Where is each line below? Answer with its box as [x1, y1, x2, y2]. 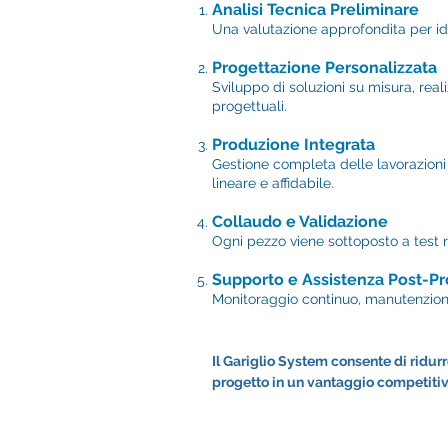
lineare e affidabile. [212, 175, 334, 191]
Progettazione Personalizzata [212, 58, 437, 77]
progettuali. [212, 98, 287, 114]
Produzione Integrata [212, 135, 375, 154]
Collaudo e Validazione [212, 212, 388, 231]
